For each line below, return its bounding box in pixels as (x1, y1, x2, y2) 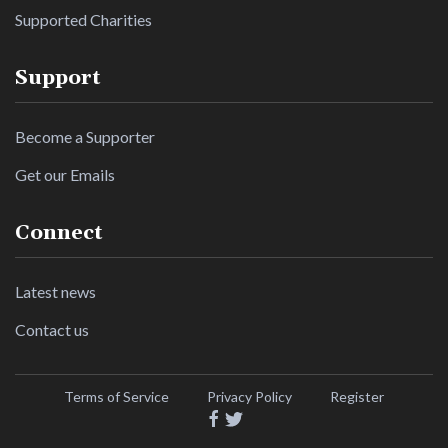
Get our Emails (15, 165, 115, 184)
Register (330, 388, 384, 405)
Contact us (15, 320, 89, 339)
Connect (15, 220, 103, 246)
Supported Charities (15, 10, 152, 29)
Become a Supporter (15, 127, 155, 146)
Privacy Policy (207, 388, 292, 405)
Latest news (15, 282, 96, 301)
